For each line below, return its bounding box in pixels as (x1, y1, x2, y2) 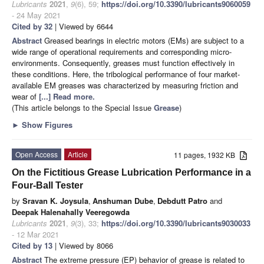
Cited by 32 (12, 20, 52, 32)
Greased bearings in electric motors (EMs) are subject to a (44, 34, 244, 46)
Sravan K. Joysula (22, 194, 88, 206)
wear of (12, 90, 39, 102)
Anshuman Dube (93, 194, 153, 206)
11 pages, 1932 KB (174, 149, 240, 160)
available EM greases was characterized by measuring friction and (12, 79, 238, 91)
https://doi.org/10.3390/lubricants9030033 (101, 217, 250, 229)
